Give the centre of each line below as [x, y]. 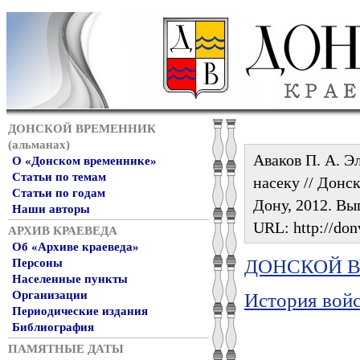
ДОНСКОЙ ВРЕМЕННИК [82, 129]
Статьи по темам [59, 177]
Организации [50, 295]
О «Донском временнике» [84, 161]
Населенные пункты [70, 279]
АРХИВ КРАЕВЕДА [63, 231]
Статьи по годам [59, 193]
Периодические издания [80, 311]
